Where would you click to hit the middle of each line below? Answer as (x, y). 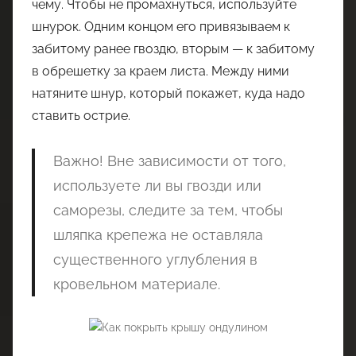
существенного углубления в (155, 260)
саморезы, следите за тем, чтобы (168, 211)
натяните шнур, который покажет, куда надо (168, 94)
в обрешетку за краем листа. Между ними (161, 72)
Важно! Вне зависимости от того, (169, 161)
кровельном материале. (136, 284)
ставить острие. (81, 116)
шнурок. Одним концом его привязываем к (161, 27)
